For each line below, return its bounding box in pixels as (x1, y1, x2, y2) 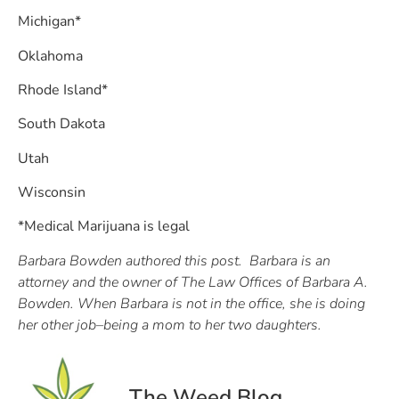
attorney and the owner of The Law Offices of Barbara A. (18, 272, 368, 292)
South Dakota (18, 114, 105, 134)
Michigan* (18, 12, 81, 32)
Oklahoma (18, 45, 83, 66)
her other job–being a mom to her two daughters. (18, 314, 322, 335)
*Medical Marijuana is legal (18, 216, 190, 237)
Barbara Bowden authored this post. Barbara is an (18, 250, 330, 271)
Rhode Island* (18, 79, 108, 100)
